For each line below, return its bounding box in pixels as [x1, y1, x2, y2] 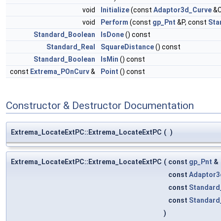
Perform [101, 18, 128, 27]
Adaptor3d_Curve [153, 6, 212, 14]
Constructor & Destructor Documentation [6, 100, 194, 111]
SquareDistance [101, 43, 154, 51]
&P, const [176, 18, 208, 27]
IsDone [101, 31, 124, 39]
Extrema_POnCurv [30, 68, 89, 76]
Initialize [101, 6, 129, 14]
